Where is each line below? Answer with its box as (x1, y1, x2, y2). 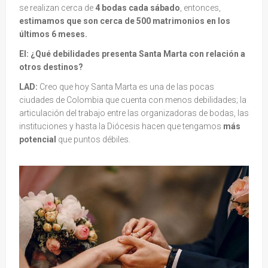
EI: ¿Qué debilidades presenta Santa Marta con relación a (19, 49, 245, 59)
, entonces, (180, 3, 221, 13)
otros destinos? (19, 62, 85, 72)
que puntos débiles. (56, 135, 132, 145)
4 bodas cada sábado (95, 3, 180, 13)
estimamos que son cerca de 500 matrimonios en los (19, 16, 230, 26)
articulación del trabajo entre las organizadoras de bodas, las (19, 108, 249, 118)
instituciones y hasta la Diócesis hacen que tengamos (19, 121, 223, 132)
